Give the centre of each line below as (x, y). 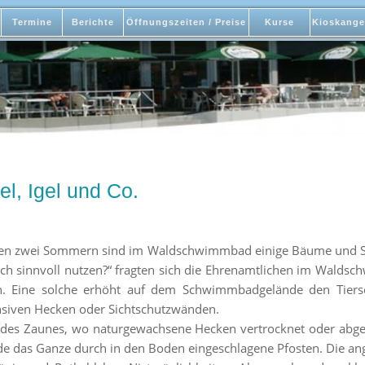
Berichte (93, 22)
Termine (32, 22)
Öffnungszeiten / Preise (186, 22)
